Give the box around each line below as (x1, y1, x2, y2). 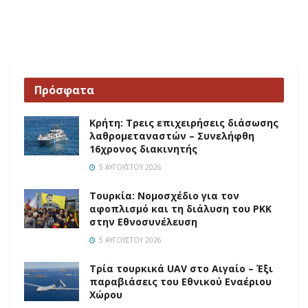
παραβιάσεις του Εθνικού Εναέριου (89, 274, 272, 288)
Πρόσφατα (34, 82, 94, 98)
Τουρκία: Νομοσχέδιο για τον (89, 188, 239, 202)
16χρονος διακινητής (89, 142, 197, 155)
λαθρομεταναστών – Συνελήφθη (89, 129, 254, 142)
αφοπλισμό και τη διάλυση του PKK (89, 201, 272, 215)
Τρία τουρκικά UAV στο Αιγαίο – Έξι (89, 261, 273, 275)
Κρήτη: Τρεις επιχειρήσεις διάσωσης (89, 115, 278, 129)
